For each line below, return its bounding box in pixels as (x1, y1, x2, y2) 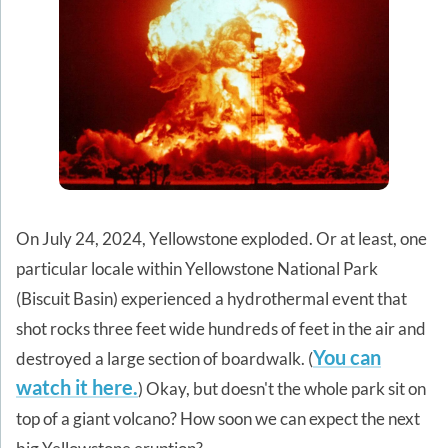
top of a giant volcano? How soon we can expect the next (16, 408, 420, 429)
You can (313, 345, 381, 369)
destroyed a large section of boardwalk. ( (16, 348, 313, 369)
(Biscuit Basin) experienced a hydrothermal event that (16, 288, 407, 309)
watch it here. (16, 375, 138, 399)
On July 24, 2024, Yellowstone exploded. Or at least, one (16, 228, 427, 249)
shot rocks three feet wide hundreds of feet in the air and (16, 318, 426, 339)
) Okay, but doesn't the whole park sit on (138, 378, 426, 399)
